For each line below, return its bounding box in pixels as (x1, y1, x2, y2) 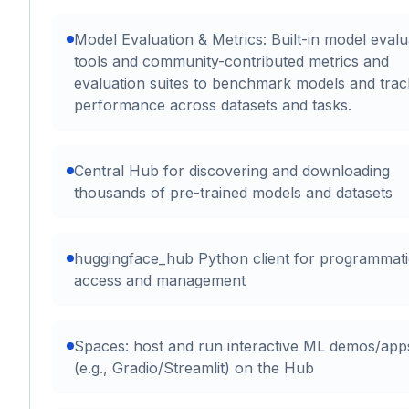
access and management (74, 271, 246, 290)
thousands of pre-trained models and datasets (74, 184, 393, 203)
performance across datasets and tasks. (74, 96, 351, 115)
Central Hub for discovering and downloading (74, 162, 390, 181)
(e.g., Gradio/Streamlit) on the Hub (74, 359, 314, 378)
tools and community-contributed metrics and (74, 52, 389, 71)
